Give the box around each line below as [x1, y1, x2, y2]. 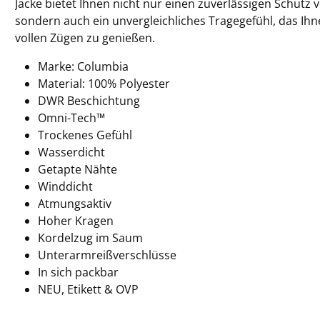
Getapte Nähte [38, 161, 117, 177]
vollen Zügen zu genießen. [15, 29, 155, 46]
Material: [38, 75, 88, 91]
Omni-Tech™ [38, 109, 105, 126]
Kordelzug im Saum [38, 229, 143, 246]
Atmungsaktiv [38, 195, 111, 211]
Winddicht [38, 178, 93, 194]
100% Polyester [88, 75, 170, 91]
